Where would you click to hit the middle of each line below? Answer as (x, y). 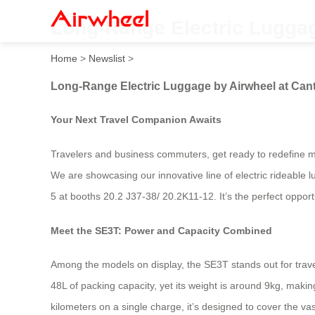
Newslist (107, 58)
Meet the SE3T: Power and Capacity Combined (161, 230)
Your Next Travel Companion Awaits (136, 120)
